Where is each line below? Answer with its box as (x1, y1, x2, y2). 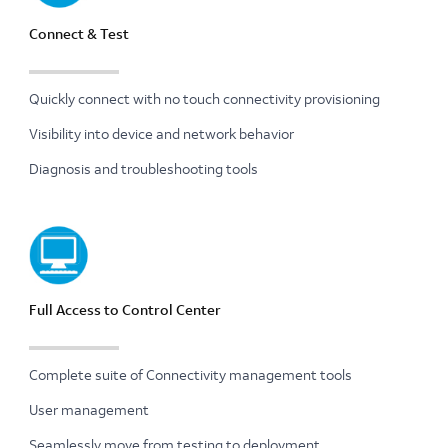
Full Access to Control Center (29, 300, 221, 319)
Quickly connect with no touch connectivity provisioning (29, 89, 380, 108)
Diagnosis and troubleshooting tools (29, 159, 258, 178)
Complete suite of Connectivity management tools (29, 365, 352, 384)
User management (29, 400, 149, 419)
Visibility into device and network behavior (29, 124, 294, 143)
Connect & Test (29, 24, 129, 43)
